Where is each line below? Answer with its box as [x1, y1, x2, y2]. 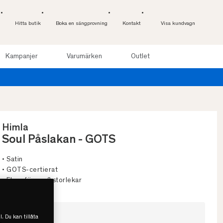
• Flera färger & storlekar [2, 177, 82, 185]
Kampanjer [5, 53, 38, 60]
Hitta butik [15, 21, 41, 26]
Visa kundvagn [161, 21, 195, 26]
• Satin [2, 156, 23, 164]
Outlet [130, 53, 150, 60]
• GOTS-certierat [2, 167, 58, 174]
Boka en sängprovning [56, 21, 108, 26]
